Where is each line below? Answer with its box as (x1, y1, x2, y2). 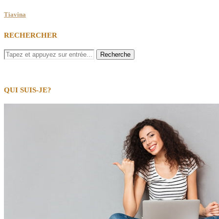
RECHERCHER (4, 31, 57, 40)
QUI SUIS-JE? (4, 86, 51, 94)
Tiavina (4, 10, 26, 18)
